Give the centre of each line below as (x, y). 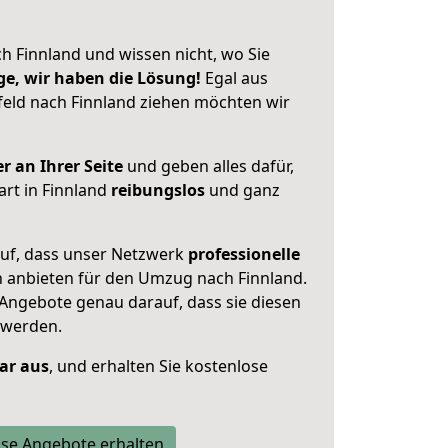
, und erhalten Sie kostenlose (158, 366)
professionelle (244, 254)
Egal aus (234, 78)
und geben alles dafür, (208, 166)
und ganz (242, 190)
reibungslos (158, 190)
